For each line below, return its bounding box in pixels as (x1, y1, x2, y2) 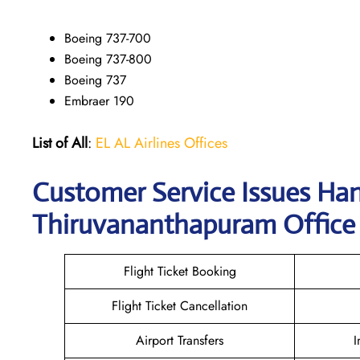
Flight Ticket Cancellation (112, 296, 247, 315)
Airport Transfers (136, 330, 223, 350)
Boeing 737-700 (64, 28, 151, 47)
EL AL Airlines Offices (96, 132, 227, 153)
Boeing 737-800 (64, 49, 152, 68)
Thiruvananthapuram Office (32, 207, 355, 241)
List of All (32, 132, 88, 153)
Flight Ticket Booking (123, 261, 236, 280)
